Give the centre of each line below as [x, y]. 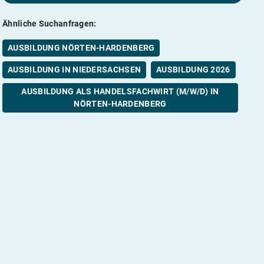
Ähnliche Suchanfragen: [49, 23]
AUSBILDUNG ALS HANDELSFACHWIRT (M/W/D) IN [120, 91]
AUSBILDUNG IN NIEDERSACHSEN [75, 69]
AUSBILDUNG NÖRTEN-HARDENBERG [81, 47]
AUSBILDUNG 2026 [193, 69]
